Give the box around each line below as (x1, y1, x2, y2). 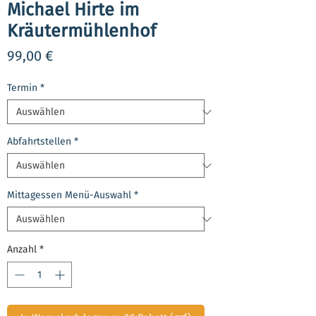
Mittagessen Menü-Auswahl (7, 189, 131, 202)
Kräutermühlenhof (7, 20, 156, 42)
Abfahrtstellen (7, 135, 71, 148)
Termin (7, 82, 37, 95)
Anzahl (7, 243, 37, 256)
